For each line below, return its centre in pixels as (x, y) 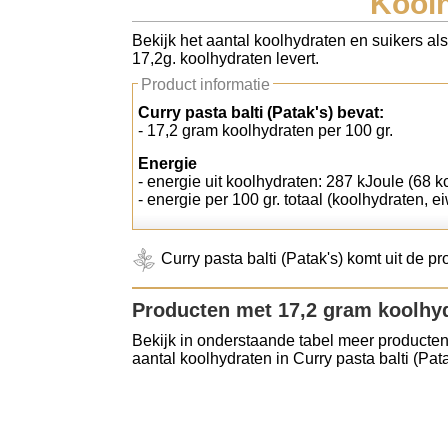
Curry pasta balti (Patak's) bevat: (261, 112)
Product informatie (205, 84)
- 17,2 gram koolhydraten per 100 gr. (265, 130)
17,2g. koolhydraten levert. (225, 58)
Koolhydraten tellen (105, 36)
